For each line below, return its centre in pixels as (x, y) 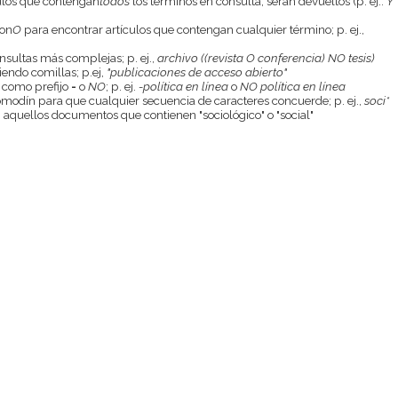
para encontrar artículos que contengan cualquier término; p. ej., (192, 29)
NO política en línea (292, 86)
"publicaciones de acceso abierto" (196, 72)
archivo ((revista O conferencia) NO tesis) (266, 57)
